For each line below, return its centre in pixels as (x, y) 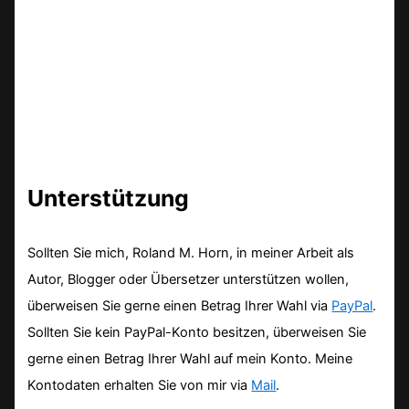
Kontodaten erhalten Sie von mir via (140, 385)
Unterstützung (109, 198)
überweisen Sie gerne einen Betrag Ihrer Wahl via (180, 305)
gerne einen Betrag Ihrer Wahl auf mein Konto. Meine (190, 358)
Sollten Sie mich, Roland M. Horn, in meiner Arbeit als (191, 252)
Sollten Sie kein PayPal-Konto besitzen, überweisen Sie (197, 332)
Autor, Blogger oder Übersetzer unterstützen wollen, (189, 279)
